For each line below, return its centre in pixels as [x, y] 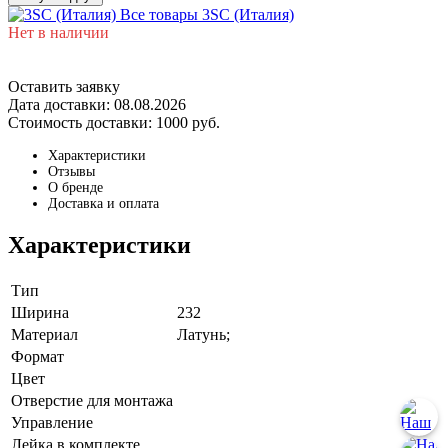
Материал [44, 334]
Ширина [40, 312]
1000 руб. [188, 122]
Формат [37, 356]
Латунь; [203, 334]
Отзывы [71, 171]
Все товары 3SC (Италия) [207, 14]
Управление [52, 422]
